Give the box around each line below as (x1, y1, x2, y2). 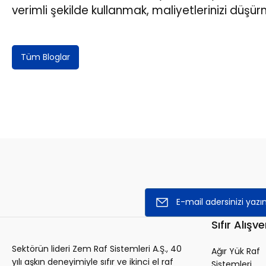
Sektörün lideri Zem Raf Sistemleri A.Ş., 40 (12, 242, 182, 255)
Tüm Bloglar (21, 50, 70, 63)
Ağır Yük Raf (211, 245, 260, 257)
